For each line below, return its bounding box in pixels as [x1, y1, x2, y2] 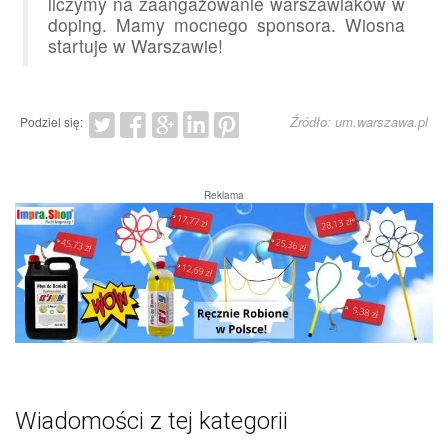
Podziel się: [20, 113, 83, 131]
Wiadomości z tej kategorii [15, 406, 288, 435]
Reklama [204, 188, 244, 203]
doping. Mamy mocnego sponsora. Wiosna [48, 12, 405, 38]
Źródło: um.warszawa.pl [290, 112, 428, 132]
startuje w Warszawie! [48, 33, 223, 59]
